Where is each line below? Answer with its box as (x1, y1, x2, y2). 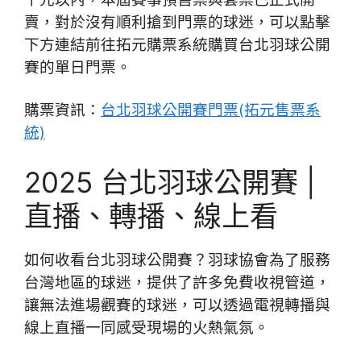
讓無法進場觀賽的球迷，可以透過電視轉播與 (24, 295, 330, 314)
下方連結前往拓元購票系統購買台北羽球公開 (24, 35, 330, 54)
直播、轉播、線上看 (24, 198, 278, 233)
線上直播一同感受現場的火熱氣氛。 (24, 317, 269, 337)
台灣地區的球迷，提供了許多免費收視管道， (24, 272, 330, 292)
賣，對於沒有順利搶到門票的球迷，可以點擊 (24, 12, 330, 31)
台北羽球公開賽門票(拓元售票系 (101, 101, 321, 120)
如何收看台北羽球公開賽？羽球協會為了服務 (24, 250, 330, 269)
